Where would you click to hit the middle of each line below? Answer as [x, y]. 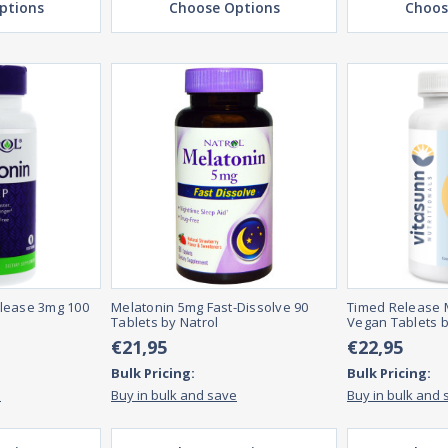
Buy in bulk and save [174, 395]
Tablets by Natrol [165, 322]
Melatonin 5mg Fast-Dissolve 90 [210, 307]
